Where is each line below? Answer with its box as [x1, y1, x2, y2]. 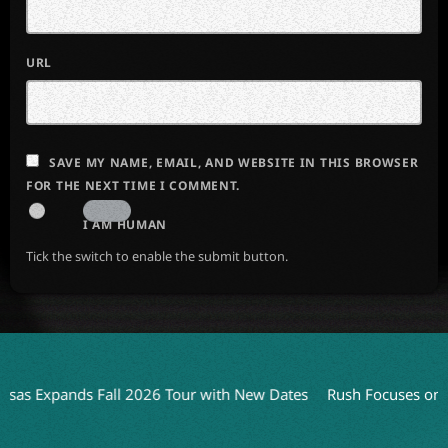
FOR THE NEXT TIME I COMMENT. [26, 177, 241, 195]
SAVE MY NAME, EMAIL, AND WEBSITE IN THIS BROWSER [49, 154, 419, 172]
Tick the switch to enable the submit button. [26, 247, 288, 266]
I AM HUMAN [83, 216, 168, 234]
